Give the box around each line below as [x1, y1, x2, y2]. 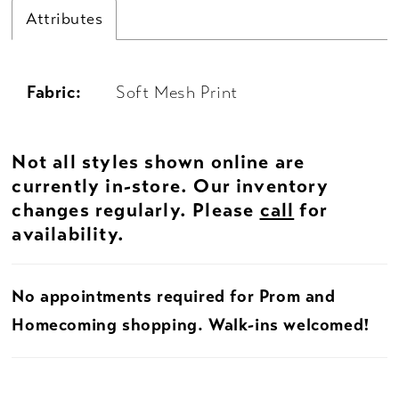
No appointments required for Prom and [12, 285, 336, 307]
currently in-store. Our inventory [12, 173, 329, 198]
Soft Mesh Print [116, 82, 239, 104]
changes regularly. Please [12, 197, 260, 222]
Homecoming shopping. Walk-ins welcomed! [12, 313, 370, 336]
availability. [12, 221, 125, 246]
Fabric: [27, 82, 82, 104]
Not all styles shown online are [12, 149, 305, 174]
